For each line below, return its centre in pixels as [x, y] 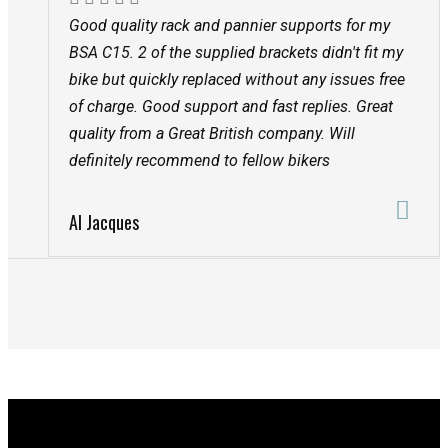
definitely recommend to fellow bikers [199, 160]
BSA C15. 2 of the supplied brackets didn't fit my [236, 52]
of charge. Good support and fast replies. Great [231, 106]
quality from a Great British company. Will [212, 133]
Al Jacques [104, 221]
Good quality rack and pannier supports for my [229, 25]
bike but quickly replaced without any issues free [237, 79]
